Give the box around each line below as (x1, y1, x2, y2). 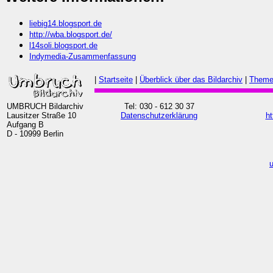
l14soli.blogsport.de (29, 40, 97, 50)
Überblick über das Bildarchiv (140, 74, 243, 84)
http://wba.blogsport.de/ (29, 29, 112, 39)
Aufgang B (7, 119, 44, 129)
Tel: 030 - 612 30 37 (124, 101, 194, 111)
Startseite (99, 74, 133, 84)
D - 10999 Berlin (7, 129, 63, 138)
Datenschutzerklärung (121, 110, 197, 120)
